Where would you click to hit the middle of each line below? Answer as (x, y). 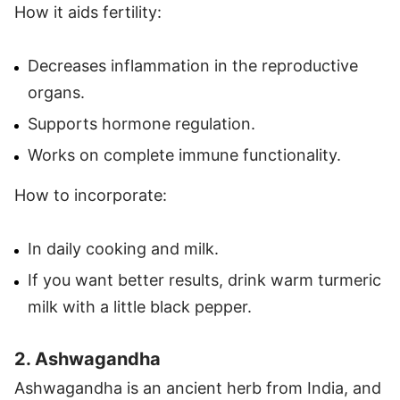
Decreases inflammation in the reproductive (193, 65)
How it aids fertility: (88, 12)
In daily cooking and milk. (123, 248)
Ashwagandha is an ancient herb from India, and (198, 387)
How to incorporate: (91, 195)
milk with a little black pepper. (140, 306)
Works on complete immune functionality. (184, 154)
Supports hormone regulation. (142, 123)
